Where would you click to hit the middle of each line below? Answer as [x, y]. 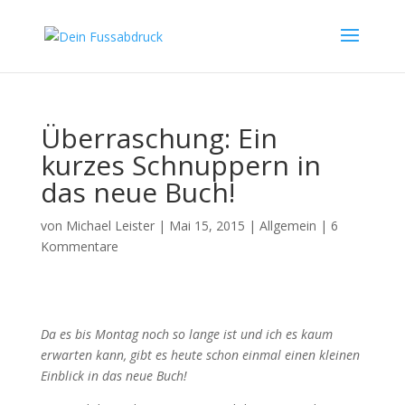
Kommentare [79, 246]
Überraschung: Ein [159, 138]
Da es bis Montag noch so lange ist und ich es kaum [186, 334]
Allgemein [287, 226]
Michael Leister [110, 226]
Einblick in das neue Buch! [113, 376]
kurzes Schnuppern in [180, 165]
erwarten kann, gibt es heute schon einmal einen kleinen [200, 355]
